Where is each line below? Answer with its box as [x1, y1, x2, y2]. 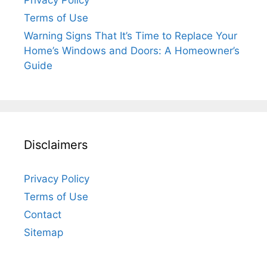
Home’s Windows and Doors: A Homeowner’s [24, 45, 240, 57]
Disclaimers [24, 138, 88, 153]
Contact [24, 209, 61, 221]
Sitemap [24, 226, 63, 239]
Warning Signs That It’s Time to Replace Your [24, 30, 237, 42]
